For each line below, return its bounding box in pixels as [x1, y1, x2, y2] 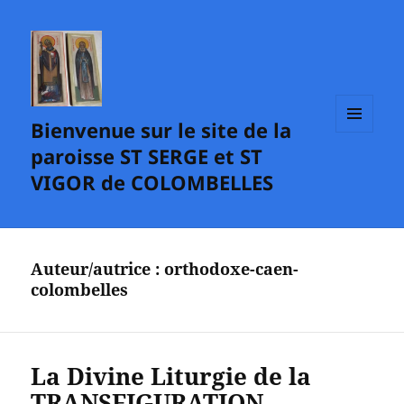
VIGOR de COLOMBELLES [31, 169, 274, 197]
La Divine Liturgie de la [31, 360, 312, 393]
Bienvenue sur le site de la [31, 116, 292, 144]
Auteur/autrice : [31, 258, 165, 280]
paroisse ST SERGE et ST [31, 142, 263, 170]
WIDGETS [335, 161, 387, 178]
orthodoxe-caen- [164, 258, 299, 280]
